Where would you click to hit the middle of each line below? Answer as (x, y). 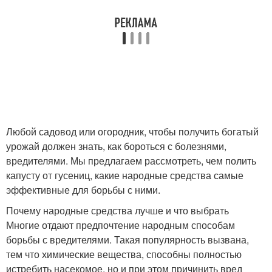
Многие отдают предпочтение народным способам (121, 225)
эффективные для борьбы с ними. (83, 190)
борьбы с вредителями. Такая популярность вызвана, (127, 240)
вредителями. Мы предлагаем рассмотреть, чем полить (131, 161)
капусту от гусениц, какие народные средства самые (125, 175)
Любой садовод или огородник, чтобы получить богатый (132, 131)
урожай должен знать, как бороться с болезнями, (116, 146)
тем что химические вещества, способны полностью (124, 254)
